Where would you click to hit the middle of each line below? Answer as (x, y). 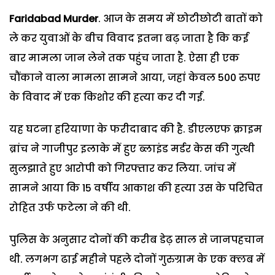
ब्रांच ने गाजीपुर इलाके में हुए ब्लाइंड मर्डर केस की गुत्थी (132, 149)
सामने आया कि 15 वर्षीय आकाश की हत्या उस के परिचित (136, 188)
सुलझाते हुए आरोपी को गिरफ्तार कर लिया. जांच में (122, 168)
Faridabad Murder (54, 18)
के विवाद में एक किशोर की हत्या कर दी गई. (107, 97)
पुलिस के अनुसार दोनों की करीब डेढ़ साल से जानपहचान (137, 239)
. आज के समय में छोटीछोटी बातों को (180, 18)
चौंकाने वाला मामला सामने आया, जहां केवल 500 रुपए (135, 77)
